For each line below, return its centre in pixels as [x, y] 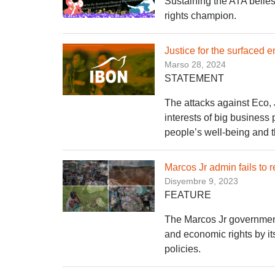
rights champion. [200, 15]
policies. [183, 249]
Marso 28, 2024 [195, 64]
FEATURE [188, 195]
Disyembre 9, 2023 [201, 181]
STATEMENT [194, 78]
